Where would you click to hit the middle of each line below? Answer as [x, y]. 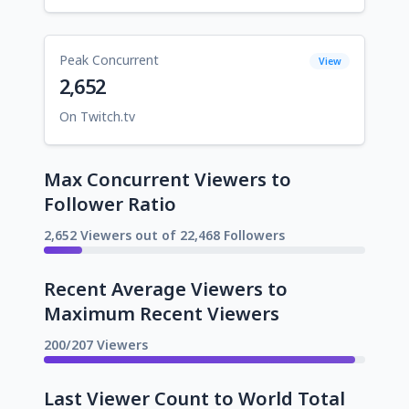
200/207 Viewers [96, 344]
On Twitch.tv [97, 116]
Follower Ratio [110, 204]
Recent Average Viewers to [166, 288]
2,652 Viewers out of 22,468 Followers [164, 235]
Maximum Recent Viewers [162, 313]
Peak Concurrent [109, 59]
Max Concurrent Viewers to [168, 179]
